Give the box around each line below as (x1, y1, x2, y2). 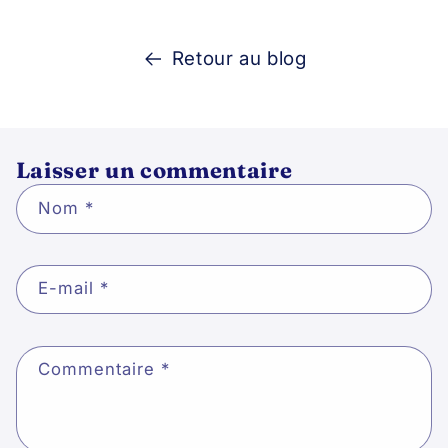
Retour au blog (171, 47, 307, 71)
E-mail (37, 278, 101, 299)
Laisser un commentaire (15, 156, 293, 185)
